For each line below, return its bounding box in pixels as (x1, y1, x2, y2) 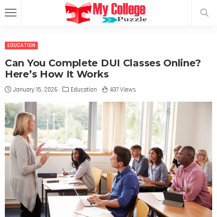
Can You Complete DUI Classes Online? (5, 57, 201, 69)
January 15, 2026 (13, 86, 58, 93)
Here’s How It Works (5, 68, 109, 80)
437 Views (110, 86, 136, 93)
